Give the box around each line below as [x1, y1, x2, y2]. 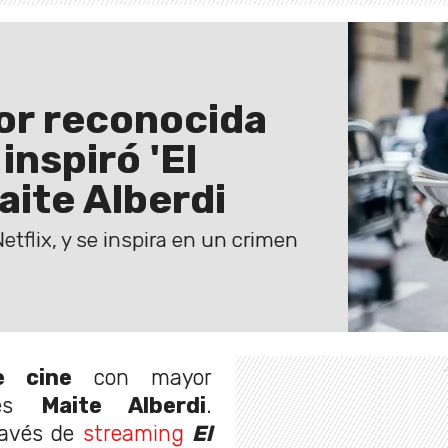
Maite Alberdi [41, 392, 206, 418]
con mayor [72, 364, 213, 390]
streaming [82, 420, 184, 446]
